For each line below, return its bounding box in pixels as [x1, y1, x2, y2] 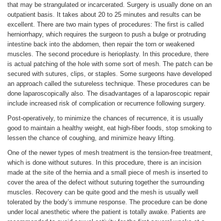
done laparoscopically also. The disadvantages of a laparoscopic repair [7, 89, 210, 97]
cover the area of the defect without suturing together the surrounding [7, 178, 204, 186]
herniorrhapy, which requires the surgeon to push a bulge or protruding [7, 30, 206, 38]
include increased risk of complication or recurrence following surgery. [7, 99, 206, 107]
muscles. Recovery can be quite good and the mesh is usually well [7, 188, 198, 196]
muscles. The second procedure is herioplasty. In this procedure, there [7, 50, 209, 58]
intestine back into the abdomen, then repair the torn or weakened [7, 40, 194, 48]
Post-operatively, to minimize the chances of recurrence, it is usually [7, 114, 203, 122]
